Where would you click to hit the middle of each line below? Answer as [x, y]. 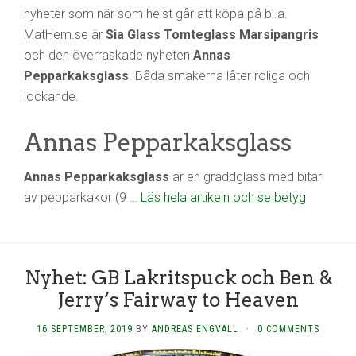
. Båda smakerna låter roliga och [219, 76]
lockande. [51, 97]
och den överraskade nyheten [108, 56]
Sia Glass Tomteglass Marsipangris [211, 35]
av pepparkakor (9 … [82, 198]
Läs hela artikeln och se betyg [223, 198]
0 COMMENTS [288, 329]
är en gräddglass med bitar [246, 177]
